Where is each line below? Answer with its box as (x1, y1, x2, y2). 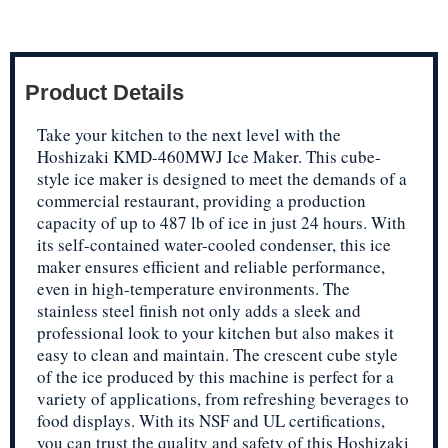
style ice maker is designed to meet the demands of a (37, 166, 407, 190)
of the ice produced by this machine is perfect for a (37, 364, 394, 388)
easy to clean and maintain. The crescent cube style (37, 342, 398, 366)
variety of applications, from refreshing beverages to (37, 386, 409, 410)
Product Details (25, 79, 184, 105)
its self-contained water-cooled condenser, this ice (37, 232, 391, 256)
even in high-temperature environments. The (37, 276, 350, 300)
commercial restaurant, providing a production (37, 188, 366, 212)
